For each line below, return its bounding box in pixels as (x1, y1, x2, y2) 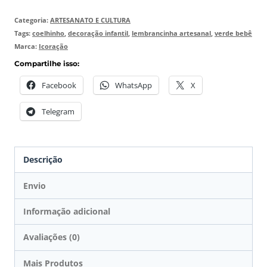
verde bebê (215, 29, 252, 38)
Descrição (23, 154, 63, 166)
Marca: (14, 42, 39, 51)
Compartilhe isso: (14, 59, 79, 69)
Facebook (42, 80, 76, 91)
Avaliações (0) (23, 231, 80, 243)
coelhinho (32, 29, 64, 38)
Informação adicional (23, 205, 111, 217)
